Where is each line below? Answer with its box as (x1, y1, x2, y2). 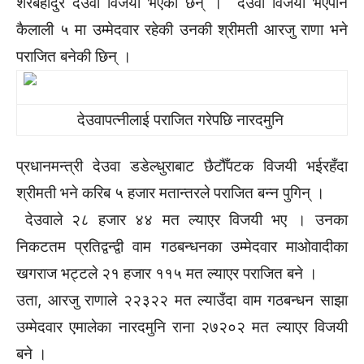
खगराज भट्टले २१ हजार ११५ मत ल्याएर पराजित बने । (16, 264, 318, 283)
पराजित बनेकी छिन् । (16, 47, 132, 66)
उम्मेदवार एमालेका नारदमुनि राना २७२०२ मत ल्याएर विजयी (16, 318, 348, 336)
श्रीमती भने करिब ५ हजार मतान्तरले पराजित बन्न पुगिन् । (16, 184, 325, 202)
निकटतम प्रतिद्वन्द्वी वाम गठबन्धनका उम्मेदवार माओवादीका (16, 237, 348, 256)
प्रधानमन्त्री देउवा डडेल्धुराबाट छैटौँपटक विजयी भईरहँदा (16, 157, 348, 175)
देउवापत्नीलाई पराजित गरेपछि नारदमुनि (76, 110, 288, 129)
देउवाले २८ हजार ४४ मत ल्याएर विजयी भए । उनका (16, 210, 348, 229)
